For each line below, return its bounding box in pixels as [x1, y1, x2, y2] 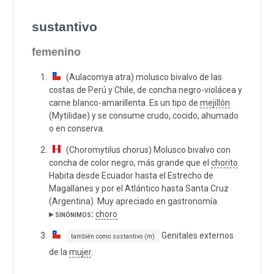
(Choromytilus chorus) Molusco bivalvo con [61, 144, 231, 155]
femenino [32, 45, 81, 58]
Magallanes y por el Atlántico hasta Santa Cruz [49, 183, 229, 193]
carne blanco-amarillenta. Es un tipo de [49, 97, 200, 108]
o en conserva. [49, 123, 105, 133]
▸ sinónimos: [49, 209, 94, 219]
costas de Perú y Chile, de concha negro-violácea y [49, 84, 242, 95]
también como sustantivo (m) [70, 232, 155, 240]
